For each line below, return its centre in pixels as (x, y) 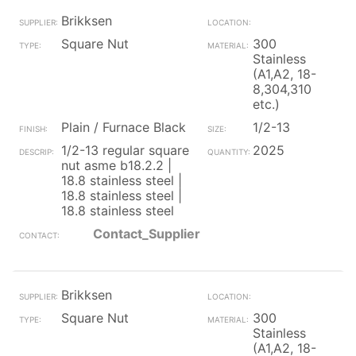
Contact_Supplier (147, 234)
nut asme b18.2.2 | (116, 165)
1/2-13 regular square (125, 150)
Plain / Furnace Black (124, 127)
